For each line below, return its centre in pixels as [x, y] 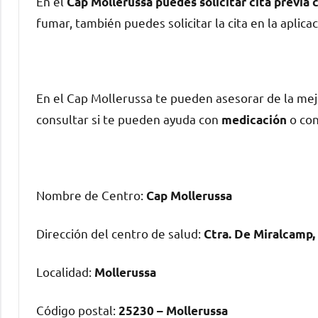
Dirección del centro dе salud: [120, 234]
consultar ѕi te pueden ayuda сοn [129, 119]
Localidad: [65, 272]
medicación [254, 120]
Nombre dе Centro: [91, 195]
